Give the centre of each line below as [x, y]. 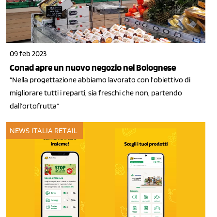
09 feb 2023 [28, 54]
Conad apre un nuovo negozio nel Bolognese [93, 68]
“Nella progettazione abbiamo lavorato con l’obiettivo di [100, 80]
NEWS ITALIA [31, 130]
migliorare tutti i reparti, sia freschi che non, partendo [96, 93]
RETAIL [66, 130]
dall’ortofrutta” [34, 106]
